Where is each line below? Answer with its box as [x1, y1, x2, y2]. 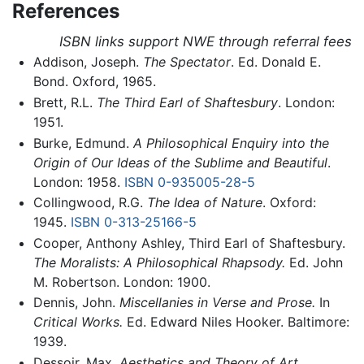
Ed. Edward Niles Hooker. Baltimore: [122, 314, 349, 331]
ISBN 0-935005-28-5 [123, 173, 255, 190]
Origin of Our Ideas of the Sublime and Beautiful [32, 154, 327, 171]
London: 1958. [32, 173, 124, 190]
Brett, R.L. [32, 94, 97, 110]
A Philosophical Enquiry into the [132, 134, 329, 151]
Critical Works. [32, 314, 123, 331]
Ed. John [284, 253, 343, 271]
